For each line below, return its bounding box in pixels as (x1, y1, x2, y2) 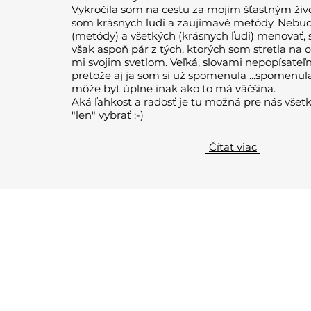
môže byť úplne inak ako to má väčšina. (72, 82, 276, 95)
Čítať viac (209, 140, 257, 153)
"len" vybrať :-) (72, 108, 144, 121)
